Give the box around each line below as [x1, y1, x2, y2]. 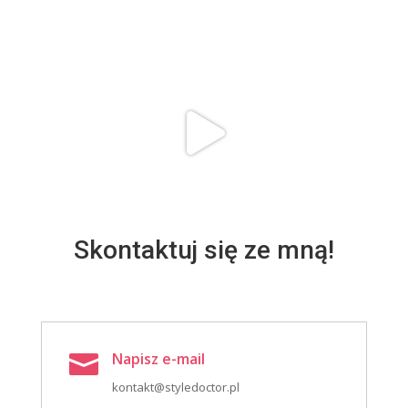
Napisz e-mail [111, 349, 205, 370]
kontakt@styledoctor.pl [111, 379, 240, 396]
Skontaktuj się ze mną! [73, 235, 334, 266]
